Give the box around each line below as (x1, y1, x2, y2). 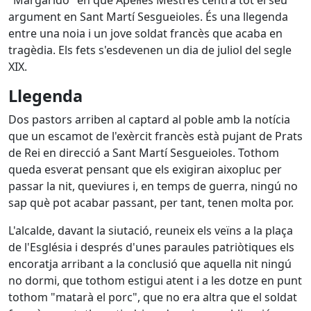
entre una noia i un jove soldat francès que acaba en (8, 26, 283, 41)
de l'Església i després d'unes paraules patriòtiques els (8, 239, 294, 255)
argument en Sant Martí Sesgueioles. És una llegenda (8, 9, 288, 24)
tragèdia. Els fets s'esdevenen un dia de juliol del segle (8, 42, 292, 58)
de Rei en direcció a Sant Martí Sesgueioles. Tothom (8, 145, 279, 160)
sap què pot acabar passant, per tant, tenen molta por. (8, 195, 294, 210)
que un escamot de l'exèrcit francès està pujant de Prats (8, 128, 303, 144)
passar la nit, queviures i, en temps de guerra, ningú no (8, 178, 298, 194)
